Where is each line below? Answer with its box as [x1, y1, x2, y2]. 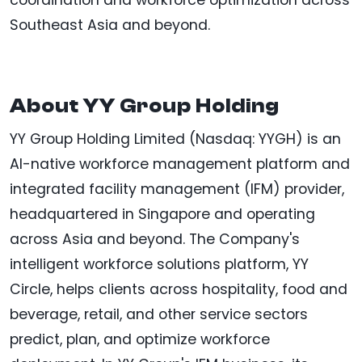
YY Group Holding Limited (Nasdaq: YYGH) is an [10, 129, 341, 149]
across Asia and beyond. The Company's [10, 229, 300, 250]
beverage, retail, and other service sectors [10, 305, 308, 325]
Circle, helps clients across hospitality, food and [10, 280, 347, 300]
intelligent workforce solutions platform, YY [10, 255, 309, 275]
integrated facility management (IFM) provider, [10, 179, 344, 200]
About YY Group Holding [10, 95, 280, 118]
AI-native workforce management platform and [10, 154, 350, 175]
